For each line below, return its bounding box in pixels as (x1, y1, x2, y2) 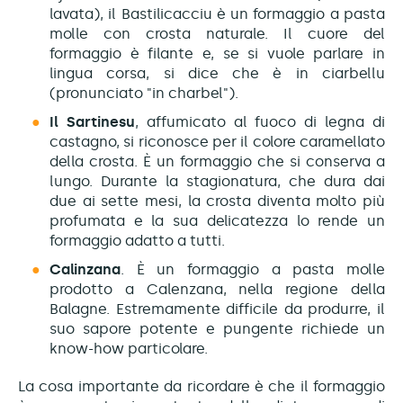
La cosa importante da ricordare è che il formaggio (18, 378, 385, 396)
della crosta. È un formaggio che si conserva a (49, 153, 385, 171)
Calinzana (49, 261, 121, 279)
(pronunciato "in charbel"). (49, 85, 238, 103)
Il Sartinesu (49, 113, 135, 131)
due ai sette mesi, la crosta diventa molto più (49, 193, 385, 210)
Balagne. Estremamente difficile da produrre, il (49, 300, 385, 318)
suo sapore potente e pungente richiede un (49, 320, 385, 338)
